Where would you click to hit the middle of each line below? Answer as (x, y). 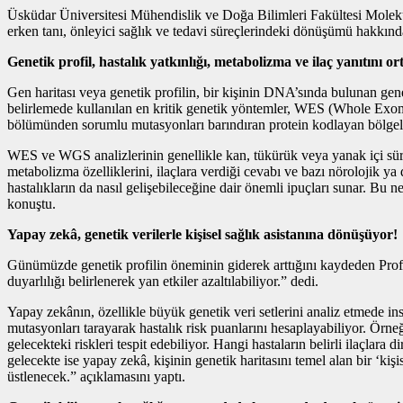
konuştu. (31, 204)
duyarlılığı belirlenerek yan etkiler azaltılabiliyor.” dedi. (163, 282)
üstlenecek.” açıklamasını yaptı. (96, 377)
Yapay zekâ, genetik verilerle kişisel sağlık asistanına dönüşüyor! (202, 235)
